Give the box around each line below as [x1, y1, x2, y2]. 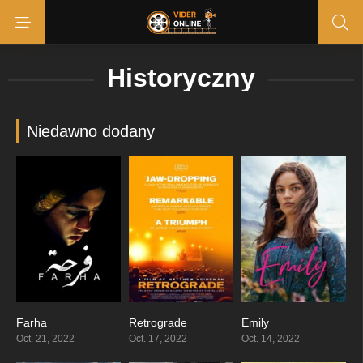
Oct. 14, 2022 [241, 332, 300, 344]
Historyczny [107, 63, 255, 92]
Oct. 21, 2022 [16, 332, 75, 344]
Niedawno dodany [27, 122, 155, 140]
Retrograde [128, 315, 187, 329]
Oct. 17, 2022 [128, 332, 187, 344]
